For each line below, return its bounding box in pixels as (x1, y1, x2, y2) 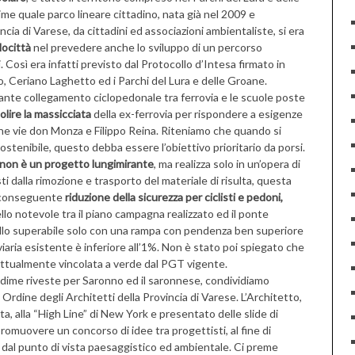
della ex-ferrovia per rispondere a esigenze (91, 107, 303, 120)
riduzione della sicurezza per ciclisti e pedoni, (65, 190, 283, 204)
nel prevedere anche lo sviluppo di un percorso (31, 40, 262, 54)
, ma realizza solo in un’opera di (154, 157, 300, 170)
